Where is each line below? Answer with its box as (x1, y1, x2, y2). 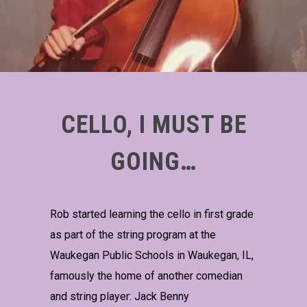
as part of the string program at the (50, 228, 217, 241)
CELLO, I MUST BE (60, 110, 247, 139)
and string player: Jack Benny (50, 290, 190, 303)
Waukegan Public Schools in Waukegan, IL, (50, 249, 254, 262)
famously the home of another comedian (50, 269, 243, 282)
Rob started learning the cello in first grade (50, 208, 254, 221)
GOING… (110, 147, 197, 176)
